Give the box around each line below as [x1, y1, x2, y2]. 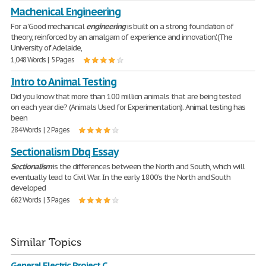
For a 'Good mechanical [11, 21, 87, 31]
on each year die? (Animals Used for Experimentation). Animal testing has [11, 102, 246, 112]
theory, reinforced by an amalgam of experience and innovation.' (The [11, 32, 233, 42]
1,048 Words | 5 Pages [11, 55, 75, 64]
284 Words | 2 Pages [11, 125, 70, 134]
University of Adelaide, [11, 43, 83, 53]
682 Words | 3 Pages [11, 195, 70, 204]
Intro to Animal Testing [11, 75, 117, 88]
